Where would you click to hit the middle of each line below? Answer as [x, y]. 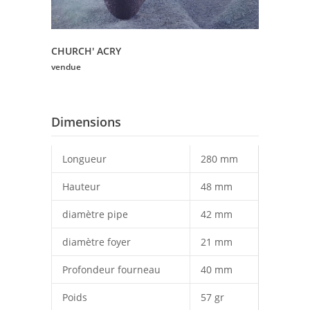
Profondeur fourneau [111, 269]
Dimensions [86, 121]
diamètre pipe [95, 214]
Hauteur [81, 186]
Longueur [84, 158]
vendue [66, 66]
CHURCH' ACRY [86, 51]
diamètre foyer [97, 241]
